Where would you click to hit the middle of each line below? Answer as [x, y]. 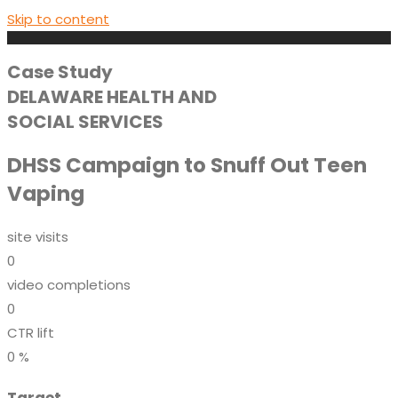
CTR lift [31, 332]
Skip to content [58, 19]
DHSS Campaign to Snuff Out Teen [187, 165]
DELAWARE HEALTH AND [112, 96]
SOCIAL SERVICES [85, 121]
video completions [69, 284]
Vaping [46, 193]
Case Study [60, 72]
